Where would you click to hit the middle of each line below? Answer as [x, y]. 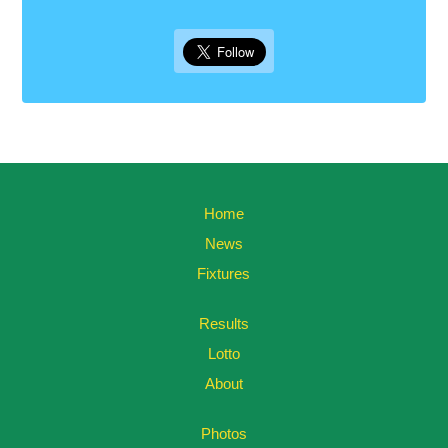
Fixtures [224, 274]
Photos [223, 434]
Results [223, 324]
